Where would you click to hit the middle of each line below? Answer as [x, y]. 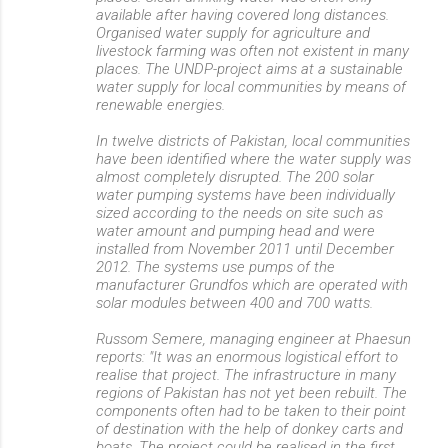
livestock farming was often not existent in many [252, 51]
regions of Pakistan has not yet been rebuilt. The [251, 393]
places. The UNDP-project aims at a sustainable [249, 69]
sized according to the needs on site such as [239, 213]
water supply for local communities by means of [251, 87]
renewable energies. [160, 105]
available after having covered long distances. [242, 15]
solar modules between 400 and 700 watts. [234, 303]
